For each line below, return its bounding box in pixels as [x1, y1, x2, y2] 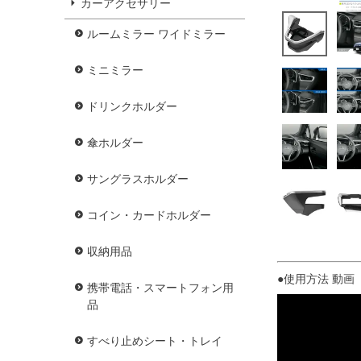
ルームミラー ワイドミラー [87, 27, 226, 41]
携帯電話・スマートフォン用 [87, 281, 234, 295]
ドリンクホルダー [87, 100, 177, 114]
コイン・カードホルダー [87, 209, 211, 222]
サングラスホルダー [87, 172, 189, 186]
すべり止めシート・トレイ [87, 334, 222, 348]
